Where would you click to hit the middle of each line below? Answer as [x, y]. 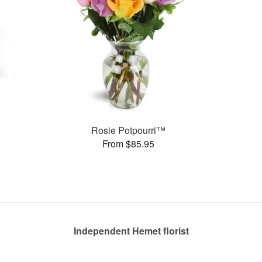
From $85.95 [128, 143]
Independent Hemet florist [131, 231]
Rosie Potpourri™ [128, 130]
